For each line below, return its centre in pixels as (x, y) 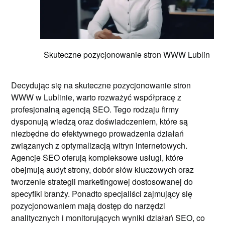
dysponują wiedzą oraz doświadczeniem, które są (100, 121)
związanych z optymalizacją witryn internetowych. (99, 145)
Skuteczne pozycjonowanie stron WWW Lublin (127, 54)
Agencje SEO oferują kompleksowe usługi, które (97, 157)
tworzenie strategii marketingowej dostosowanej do (102, 181)
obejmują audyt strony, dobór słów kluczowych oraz (103, 169)
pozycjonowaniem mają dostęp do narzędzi (88, 205)
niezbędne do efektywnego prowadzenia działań (98, 133)
